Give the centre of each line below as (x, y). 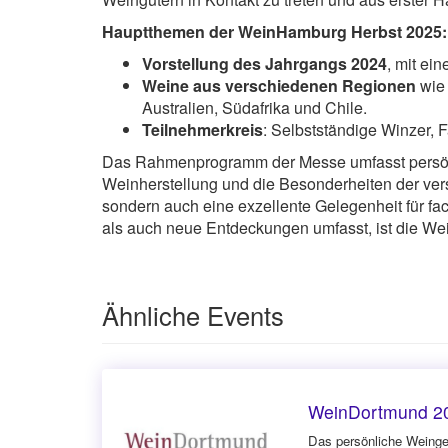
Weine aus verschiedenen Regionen (279, 85)
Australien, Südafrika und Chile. (254, 107)
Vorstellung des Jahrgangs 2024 (264, 63)
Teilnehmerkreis (202, 129)
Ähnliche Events (193, 315)
